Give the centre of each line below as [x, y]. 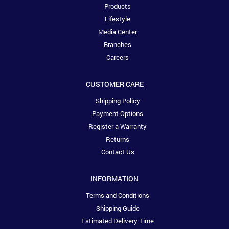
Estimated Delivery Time [118, 221]
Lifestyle [118, 19]
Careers [118, 58]
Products [118, 6]
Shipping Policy [118, 101]
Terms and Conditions [118, 196]
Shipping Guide [118, 208]
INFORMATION [114, 179]
